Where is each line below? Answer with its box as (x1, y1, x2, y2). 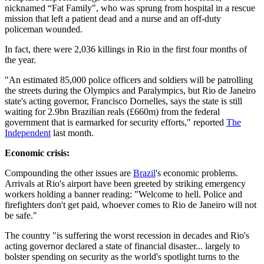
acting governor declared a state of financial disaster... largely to (5, 241, 240, 252)
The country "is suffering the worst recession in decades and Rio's (5, 230, 249, 241)
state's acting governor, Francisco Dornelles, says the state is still (5, 96, 242, 107)
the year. (5, 55, 36, 65)
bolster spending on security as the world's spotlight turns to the (5, 252, 239, 262)
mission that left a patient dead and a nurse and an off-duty (5, 14, 221, 24)
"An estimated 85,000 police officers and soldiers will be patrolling (5, 75, 253, 85)
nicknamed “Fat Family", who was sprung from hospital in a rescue (5, 3, 255, 14)
